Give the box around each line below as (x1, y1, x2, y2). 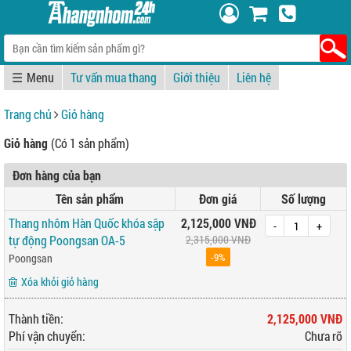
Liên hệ (237, 69, 271, 85)
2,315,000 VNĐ (186, 232, 251, 247)
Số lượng (281, 190, 326, 207)
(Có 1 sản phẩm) (51, 135, 129, 151)
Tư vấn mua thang (71, 69, 157, 85)
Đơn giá (199, 190, 237, 207)
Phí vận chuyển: (9, 327, 85, 344)
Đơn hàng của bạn (13, 167, 101, 183)
